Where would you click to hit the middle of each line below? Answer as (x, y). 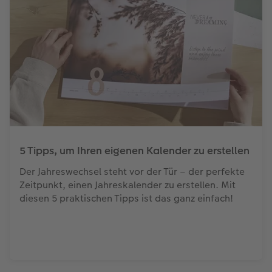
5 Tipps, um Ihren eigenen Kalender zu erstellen (134, 151)
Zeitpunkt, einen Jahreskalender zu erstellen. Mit (127, 185)
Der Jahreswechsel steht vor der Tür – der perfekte (132, 172)
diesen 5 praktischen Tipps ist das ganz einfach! (126, 198)
